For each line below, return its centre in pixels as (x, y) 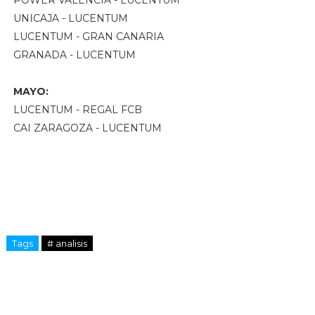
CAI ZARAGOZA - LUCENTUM (87, 128)
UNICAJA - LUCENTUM (70, 18)
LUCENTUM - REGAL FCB (77, 109)
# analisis (67, 243)
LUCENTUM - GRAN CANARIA (88, 36)
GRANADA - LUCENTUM (74, 54)
